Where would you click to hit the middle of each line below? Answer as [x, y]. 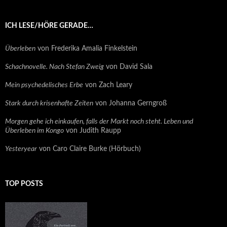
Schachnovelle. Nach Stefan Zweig [54, 67]
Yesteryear [21, 149]
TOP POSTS [24, 184]
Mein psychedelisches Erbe [44, 85]
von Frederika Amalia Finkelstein [86, 49]
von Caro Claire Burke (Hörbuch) [89, 149]
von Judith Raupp [92, 131]
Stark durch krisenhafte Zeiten [49, 104]
